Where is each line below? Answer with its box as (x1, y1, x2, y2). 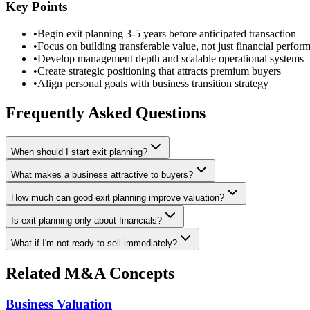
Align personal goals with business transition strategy (37, 77, 268, 89)
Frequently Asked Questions (6, 103, 206, 122)
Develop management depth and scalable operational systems (37, 52, 304, 64)
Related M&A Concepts (6, 264, 174, 282)
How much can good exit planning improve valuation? (11, 192, 224, 203)
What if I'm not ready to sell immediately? (11, 237, 177, 248)
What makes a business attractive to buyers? (11, 169, 193, 180)
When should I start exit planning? (11, 146, 147, 157)
